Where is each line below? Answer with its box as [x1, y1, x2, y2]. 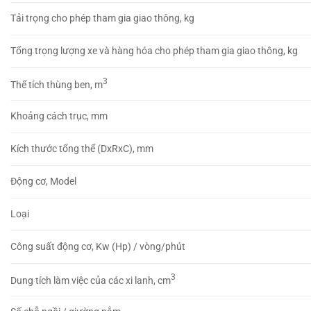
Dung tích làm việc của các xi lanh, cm [10, 274, 171, 287]
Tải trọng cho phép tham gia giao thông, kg [10, 12, 194, 25]
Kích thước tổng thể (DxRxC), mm [10, 143, 153, 155]
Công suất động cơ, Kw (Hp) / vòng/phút [10, 241, 185, 253]
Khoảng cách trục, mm [10, 110, 108, 123]
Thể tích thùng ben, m [10, 78, 103, 91]
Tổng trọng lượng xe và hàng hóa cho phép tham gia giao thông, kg [10, 45, 298, 58]
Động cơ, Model [10, 176, 76, 188]
